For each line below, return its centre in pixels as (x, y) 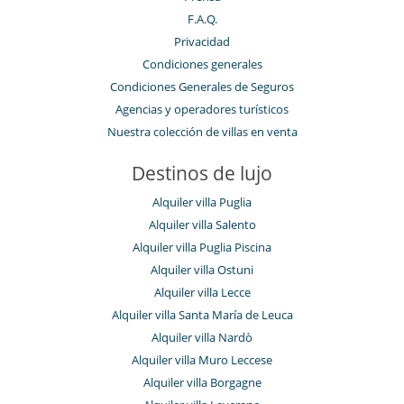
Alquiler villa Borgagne (202, 382)
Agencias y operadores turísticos (202, 109)
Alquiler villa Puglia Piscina (202, 247)
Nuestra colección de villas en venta (202, 131)
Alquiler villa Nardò (202, 337)
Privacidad (202, 41)
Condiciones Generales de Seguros (202, 86)
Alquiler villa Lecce (202, 292)
